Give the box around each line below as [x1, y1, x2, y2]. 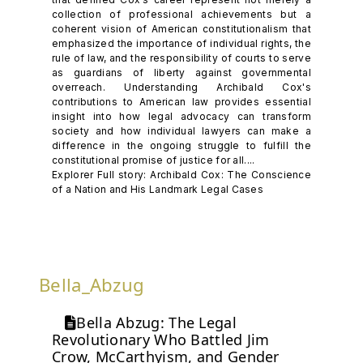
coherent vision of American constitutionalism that [52, 23, 311, 35]
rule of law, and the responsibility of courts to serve [52, 52, 311, 64]
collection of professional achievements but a [52, 8, 311, 20]
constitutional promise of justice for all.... [52, 154, 255, 166]
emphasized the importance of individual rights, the [52, 37, 311, 49]
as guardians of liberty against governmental [52, 66, 311, 79]
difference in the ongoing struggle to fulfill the [52, 139, 311, 152]
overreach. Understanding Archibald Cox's [52, 81, 311, 93]
